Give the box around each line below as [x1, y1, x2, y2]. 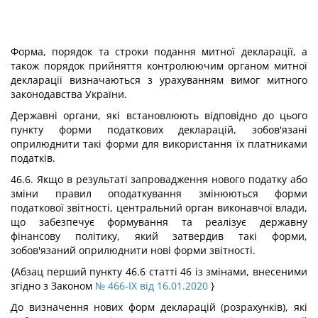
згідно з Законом [11, 279, 95, 292]
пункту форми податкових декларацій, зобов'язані [11, 123, 307, 136]
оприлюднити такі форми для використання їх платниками [11, 137, 307, 150]
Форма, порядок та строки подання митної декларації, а [11, 45, 307, 58]
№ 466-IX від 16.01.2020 [95, 279, 208, 292]
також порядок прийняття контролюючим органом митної [11, 59, 307, 72]
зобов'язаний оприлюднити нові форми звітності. [11, 243, 256, 257]
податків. [11, 151, 55, 165]
